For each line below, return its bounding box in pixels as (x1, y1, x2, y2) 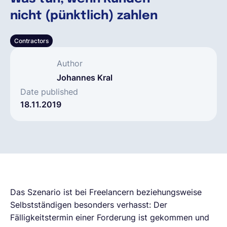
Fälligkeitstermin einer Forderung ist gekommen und (10, 212, 209, 222)
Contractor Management (60, 119, 157, 129)
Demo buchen (86, 54, 141, 64)
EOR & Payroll (82, 86, 135, 96)
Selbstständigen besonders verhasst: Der (10, 199, 167, 210)
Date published (20, 86, 78, 97)
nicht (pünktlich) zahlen (10, 9, 158, 22)
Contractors (14, 36, 49, 45)
